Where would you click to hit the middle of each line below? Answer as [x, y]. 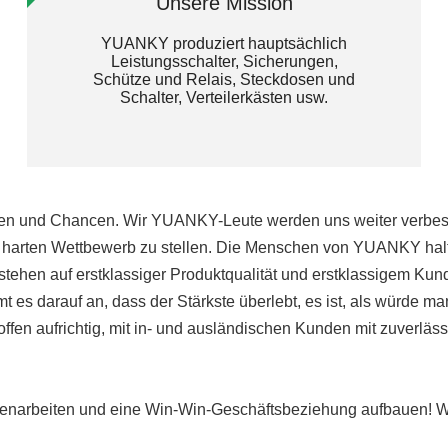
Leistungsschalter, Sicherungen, [224, 61]
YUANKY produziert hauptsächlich [224, 43]
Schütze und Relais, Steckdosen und [224, 79]
